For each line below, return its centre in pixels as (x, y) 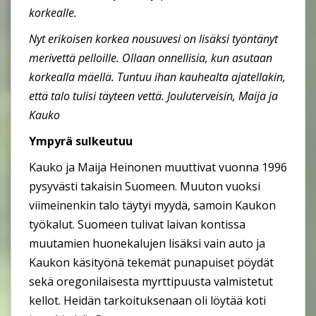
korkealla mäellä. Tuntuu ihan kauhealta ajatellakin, (157, 77)
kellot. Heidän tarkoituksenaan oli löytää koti (147, 300)
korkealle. (53, 12)
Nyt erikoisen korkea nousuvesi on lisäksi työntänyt (153, 38)
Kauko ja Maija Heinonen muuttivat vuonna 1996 (158, 167)
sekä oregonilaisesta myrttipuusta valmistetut (151, 281)
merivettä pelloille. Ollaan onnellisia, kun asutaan (151, 57)
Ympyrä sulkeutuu (81, 141)
